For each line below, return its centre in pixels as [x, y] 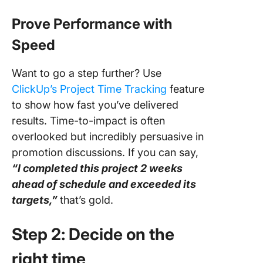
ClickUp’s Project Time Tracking [89, 89]
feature [186, 89]
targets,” [35, 200]
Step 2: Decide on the [93, 235]
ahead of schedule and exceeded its [104, 184]
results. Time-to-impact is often [88, 121]
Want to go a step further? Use [87, 73]
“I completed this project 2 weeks [97, 168]
